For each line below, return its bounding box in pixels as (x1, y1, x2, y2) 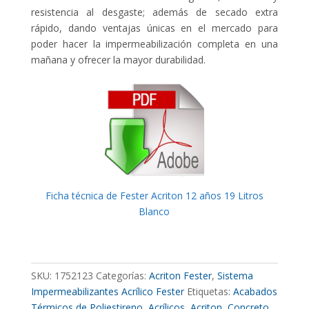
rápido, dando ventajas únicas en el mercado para (30, 21, 279, 35)
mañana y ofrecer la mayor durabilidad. (30, 53, 206, 67)
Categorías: (95, 269, 149, 283)
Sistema (217, 269, 253, 283)
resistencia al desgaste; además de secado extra (30, 6, 279, 19)
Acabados (232, 285, 277, 299)
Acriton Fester (148, 269, 212, 283)
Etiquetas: (186, 285, 233, 299)
